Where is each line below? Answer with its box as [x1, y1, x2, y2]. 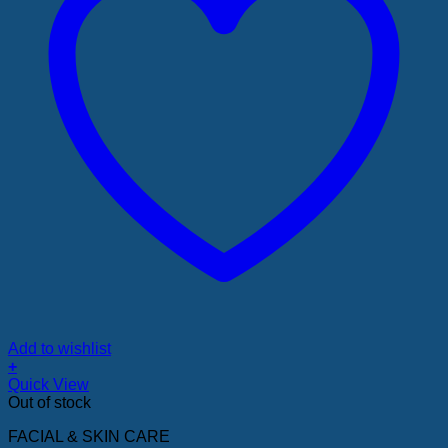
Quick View [8, 375, 89, 393]
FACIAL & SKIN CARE [8, 427, 170, 445]
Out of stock [8, 393, 91, 411]
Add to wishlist [8, 339, 111, 357]
